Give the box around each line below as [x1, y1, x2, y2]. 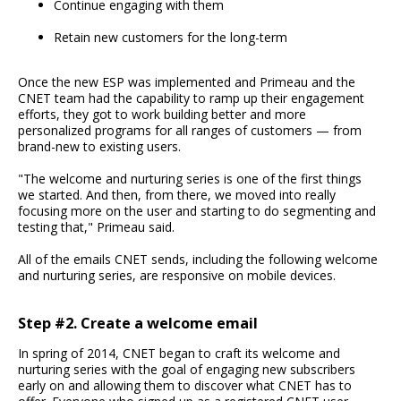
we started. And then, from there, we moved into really [18, 186, 336, 204]
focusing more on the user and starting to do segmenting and [18, 202, 376, 220]
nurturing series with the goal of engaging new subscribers [18, 361, 355, 379]
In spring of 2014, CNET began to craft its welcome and [18, 345, 340, 363]
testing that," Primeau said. [18, 218, 175, 236]
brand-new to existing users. [18, 138, 181, 156]
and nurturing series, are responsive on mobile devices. [18, 267, 336, 285]
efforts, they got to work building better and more [18, 106, 306, 124]
